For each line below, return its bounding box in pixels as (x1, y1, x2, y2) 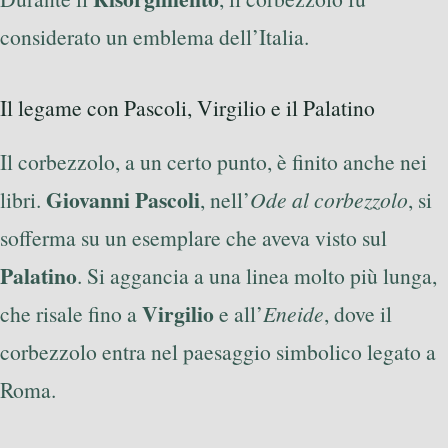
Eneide (263, 299, 324, 329)
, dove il (324, 299, 392, 329)
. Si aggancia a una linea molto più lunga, (77, 261, 437, 291)
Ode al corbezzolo (250, 185, 408, 215)
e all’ (214, 299, 263, 329)
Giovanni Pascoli (46, 184, 200, 216)
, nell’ (200, 185, 250, 215)
